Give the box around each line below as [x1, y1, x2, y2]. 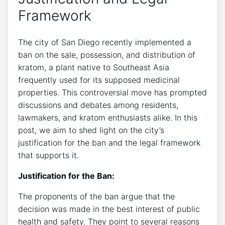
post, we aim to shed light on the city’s [18, 125, 164, 135]
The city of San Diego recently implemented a [18, 37, 191, 47]
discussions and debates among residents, [18, 99, 178, 110]
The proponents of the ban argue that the [18, 191, 175, 201]
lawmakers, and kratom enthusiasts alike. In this [18, 112, 197, 123]
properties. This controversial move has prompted [18, 87, 207, 97]
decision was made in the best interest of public [18, 203, 200, 214]
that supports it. [18, 150, 79, 160]
